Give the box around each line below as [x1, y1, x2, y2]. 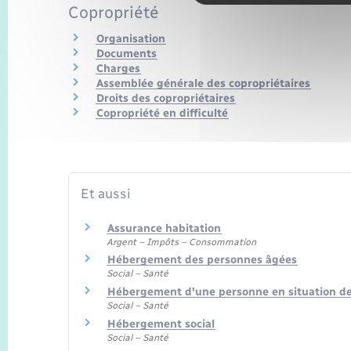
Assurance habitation [107, 221, 221, 235]
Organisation [96, 31, 165, 45]
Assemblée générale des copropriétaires [96, 76, 310, 90]
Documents [96, 46, 157, 60]
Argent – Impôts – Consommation [107, 236, 256, 248]
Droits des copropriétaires [96, 91, 235, 105]
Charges [96, 61, 140, 75]
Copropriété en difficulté [96, 106, 228, 120]
